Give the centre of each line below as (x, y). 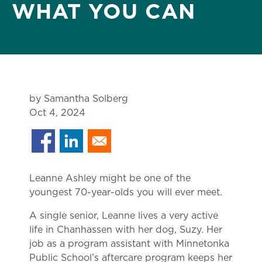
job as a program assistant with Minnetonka (129, 244)
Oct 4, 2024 (57, 113)
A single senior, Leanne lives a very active (124, 216)
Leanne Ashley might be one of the (110, 178)
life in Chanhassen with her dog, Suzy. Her (126, 230)
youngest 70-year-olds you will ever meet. (127, 192)
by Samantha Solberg (79, 99)
